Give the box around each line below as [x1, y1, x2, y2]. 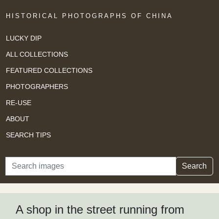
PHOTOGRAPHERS [6, 82, 68, 90]
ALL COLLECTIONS [6, 50, 68, 58]
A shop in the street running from [16, 203, 184, 217]
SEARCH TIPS [6, 131, 51, 139]
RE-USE [6, 98, 31, 107]
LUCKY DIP [6, 34, 42, 42]
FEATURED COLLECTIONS [6, 66, 92, 74]
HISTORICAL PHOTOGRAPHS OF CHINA [6, 12, 173, 20]
